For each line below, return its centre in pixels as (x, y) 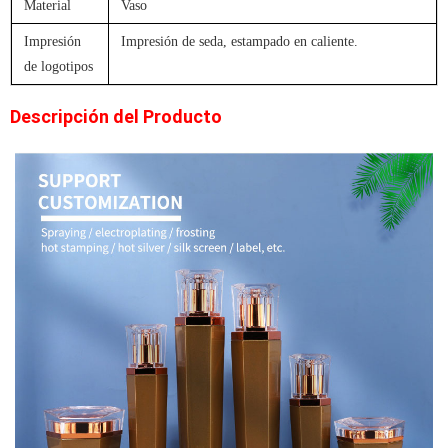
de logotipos (59, 67)
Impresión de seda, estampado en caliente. (240, 42)
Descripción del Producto (116, 117)
